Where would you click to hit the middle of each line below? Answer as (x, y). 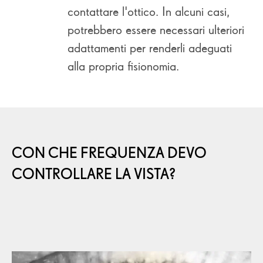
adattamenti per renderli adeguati (150, 48)
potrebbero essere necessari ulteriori (156, 29)
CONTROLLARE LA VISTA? (94, 174)
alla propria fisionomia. (123, 66)
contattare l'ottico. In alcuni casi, (149, 11)
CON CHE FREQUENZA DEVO (109, 153)
